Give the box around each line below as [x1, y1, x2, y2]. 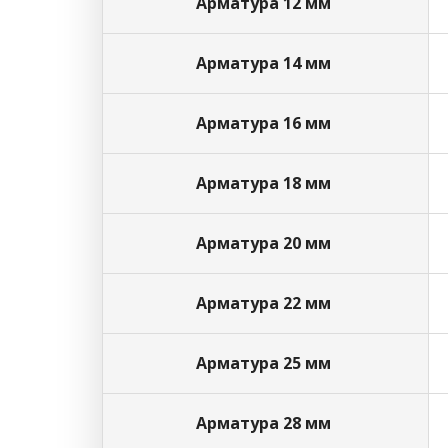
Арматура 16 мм [196, 112, 335, 134]
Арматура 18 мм [196, 172, 335, 194]
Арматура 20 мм [196, 232, 335, 254]
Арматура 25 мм [196, 352, 335, 374]
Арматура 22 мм [196, 292, 335, 314]
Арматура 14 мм [196, 52, 335, 74]
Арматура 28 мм [196, 412, 335, 434]
